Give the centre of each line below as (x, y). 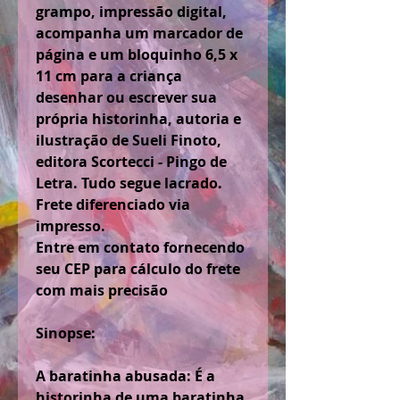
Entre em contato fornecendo (140, 247)
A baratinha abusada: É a (125, 376)
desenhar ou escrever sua (126, 97)
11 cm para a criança (109, 76)
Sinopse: (66, 333)
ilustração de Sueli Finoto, (129, 140)
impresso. (71, 226)
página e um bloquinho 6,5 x (137, 54)
